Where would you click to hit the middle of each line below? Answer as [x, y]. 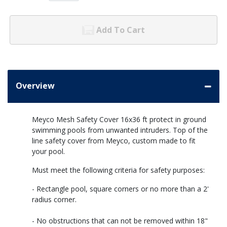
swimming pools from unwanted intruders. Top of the [120, 130]
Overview [35, 86]
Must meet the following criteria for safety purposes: [118, 170]
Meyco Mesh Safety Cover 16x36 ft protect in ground [119, 120]
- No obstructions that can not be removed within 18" [120, 221]
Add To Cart [121, 30]
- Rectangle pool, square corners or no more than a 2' [120, 189]
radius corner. [54, 200]
